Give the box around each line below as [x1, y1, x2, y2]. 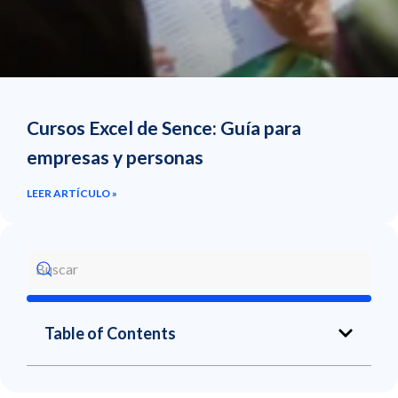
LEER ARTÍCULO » [27, 186, 117, 200]
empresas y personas [27, 145, 203, 168]
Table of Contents [44, 322, 176, 343]
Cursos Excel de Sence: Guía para [27, 115, 301, 139]
